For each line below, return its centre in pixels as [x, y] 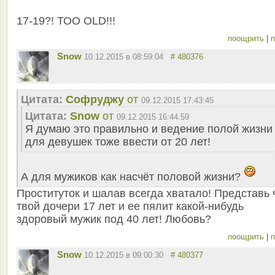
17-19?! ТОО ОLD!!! [66, 21]
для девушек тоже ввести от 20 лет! [118, 142]
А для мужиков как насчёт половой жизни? [131, 177]
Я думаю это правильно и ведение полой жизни [149, 129]
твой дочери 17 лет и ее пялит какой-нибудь [130, 207]
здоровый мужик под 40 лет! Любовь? [114, 219]
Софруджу [95, 100]
